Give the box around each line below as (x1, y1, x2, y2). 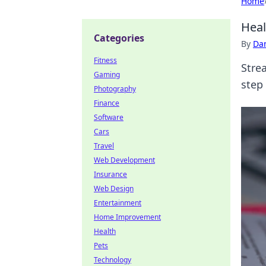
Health (94, 226, 116, 236)
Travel (94, 141, 114, 151)
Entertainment (94, 198, 141, 208)
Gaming (94, 69, 120, 80)
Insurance (94, 169, 127, 179)
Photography (94, 84, 136, 94)
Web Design (94, 183, 134, 194)
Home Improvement (94, 212, 161, 222)
